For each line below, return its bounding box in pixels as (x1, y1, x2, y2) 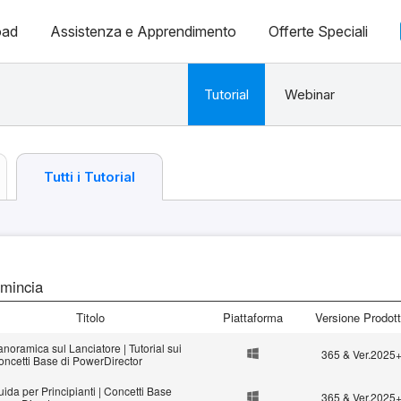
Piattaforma (223, 309, 283, 326)
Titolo (75, 309, 105, 326)
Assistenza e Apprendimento (49, 22, 236, 40)
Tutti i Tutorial (44, 168, 135, 185)
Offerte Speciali (268, 22, 368, 40)
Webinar (284, 86, 335, 103)
